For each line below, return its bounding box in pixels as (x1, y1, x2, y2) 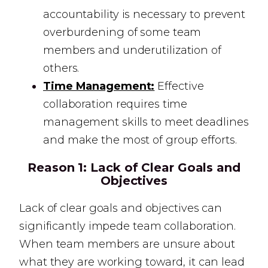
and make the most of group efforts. (43, 133, 237, 147)
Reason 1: (28, 160, 87, 175)
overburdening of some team (43, 26, 202, 39)
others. (43, 62, 80, 75)
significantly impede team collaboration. (19, 220, 236, 233)
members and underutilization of (43, 44, 221, 57)
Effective (154, 80, 204, 93)
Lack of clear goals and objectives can (19, 202, 223, 215)
